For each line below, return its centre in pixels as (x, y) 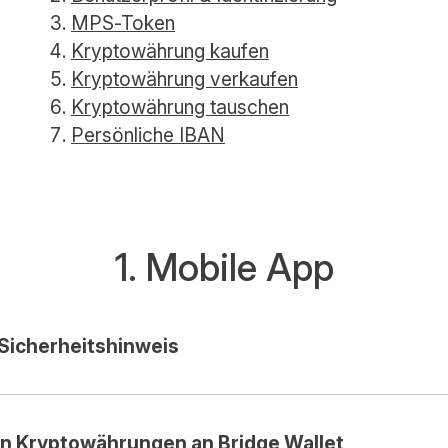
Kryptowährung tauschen (180, 107)
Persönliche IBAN (148, 135)
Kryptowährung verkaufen (184, 79)
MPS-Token (123, 23)
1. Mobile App (224, 267)
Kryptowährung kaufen (170, 51)
